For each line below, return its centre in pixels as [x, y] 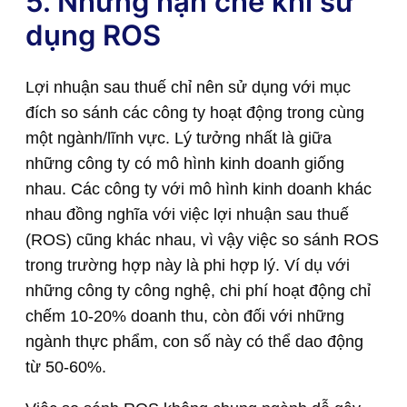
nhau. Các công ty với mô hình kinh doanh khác [199, 189]
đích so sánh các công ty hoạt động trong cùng [195, 113]
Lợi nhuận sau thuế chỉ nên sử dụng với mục [188, 88]
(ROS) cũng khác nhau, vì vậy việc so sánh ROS [202, 240]
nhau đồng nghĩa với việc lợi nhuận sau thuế [187, 215]
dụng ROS [93, 35]
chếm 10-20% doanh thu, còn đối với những [185, 317]
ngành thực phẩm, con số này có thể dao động [194, 342]
